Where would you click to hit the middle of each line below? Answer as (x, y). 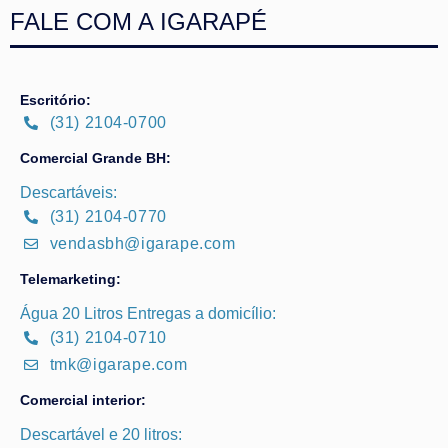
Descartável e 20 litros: (101, 435)
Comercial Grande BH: (95, 158)
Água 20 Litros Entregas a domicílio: (148, 314)
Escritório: (55, 100)
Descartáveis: (68, 193)
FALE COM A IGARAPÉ (138, 22)
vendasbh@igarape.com (142, 244)
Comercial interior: (83, 400)
